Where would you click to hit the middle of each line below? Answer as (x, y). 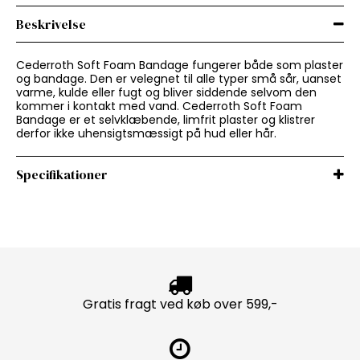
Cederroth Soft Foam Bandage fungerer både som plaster (180, 65)
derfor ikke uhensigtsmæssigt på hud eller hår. (146, 134)
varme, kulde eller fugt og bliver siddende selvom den (166, 93)
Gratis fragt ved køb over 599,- (180, 305)
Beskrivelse (51, 25)
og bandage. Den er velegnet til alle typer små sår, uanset (179, 79)
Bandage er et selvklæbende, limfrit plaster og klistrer (166, 120)
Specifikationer (62, 175)
